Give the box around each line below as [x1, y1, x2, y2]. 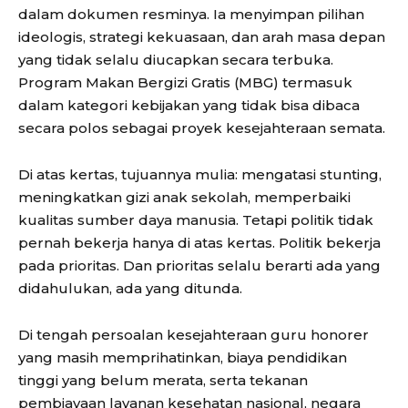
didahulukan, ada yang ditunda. [18, 280, 242, 298]
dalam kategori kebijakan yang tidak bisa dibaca [18, 97, 360, 115]
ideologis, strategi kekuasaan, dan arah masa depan [18, 28, 385, 46]
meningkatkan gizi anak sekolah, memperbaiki [18, 189, 351, 207]
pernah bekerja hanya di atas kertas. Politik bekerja [18, 234, 381, 252]
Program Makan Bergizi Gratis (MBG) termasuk [18, 74, 352, 92]
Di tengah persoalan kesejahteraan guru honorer [18, 326, 369, 344]
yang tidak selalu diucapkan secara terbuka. [18, 51, 333, 69]
